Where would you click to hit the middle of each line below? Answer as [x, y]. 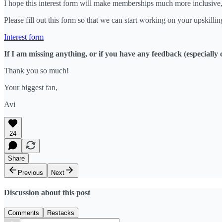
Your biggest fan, [31, 87]
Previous [30, 172]
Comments [24, 213]
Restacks [61, 213]
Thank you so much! [36, 70]
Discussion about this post [47, 192]
